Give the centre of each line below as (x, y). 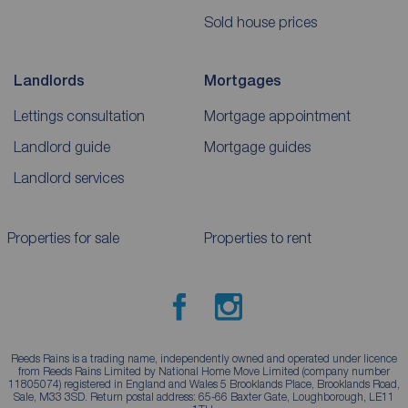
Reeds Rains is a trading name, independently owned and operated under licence (204, 359)
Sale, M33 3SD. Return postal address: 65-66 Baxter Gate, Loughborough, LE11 (204, 397)
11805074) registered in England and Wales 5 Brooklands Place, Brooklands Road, (204, 384)
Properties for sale (63, 238)
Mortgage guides (257, 147)
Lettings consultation (79, 116)
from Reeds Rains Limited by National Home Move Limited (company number (204, 372)
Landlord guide (62, 147)
